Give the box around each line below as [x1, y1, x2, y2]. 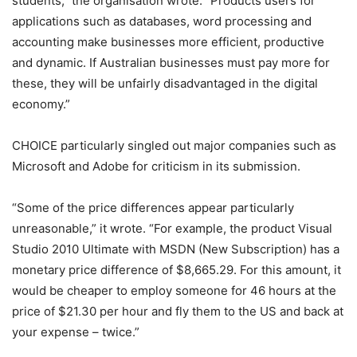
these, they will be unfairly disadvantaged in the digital [12, 76, 318, 91]
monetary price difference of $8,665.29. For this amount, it [12, 262, 341, 277]
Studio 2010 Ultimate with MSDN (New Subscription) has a [12, 241, 339, 257]
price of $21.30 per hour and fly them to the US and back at [12, 304, 343, 319]
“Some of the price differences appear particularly [12, 200, 294, 215]
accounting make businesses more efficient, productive [12, 34, 324, 49]
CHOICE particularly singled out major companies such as [12, 138, 336, 153]
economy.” [12, 96, 70, 112]
